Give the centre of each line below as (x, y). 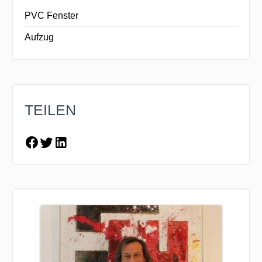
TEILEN (50, 110)
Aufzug (39, 37)
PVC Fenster (51, 15)
